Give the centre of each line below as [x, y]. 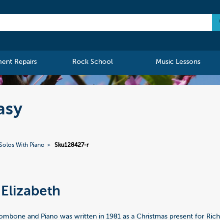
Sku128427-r [72, 146]
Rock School [93, 62]
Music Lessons [178, 62]
